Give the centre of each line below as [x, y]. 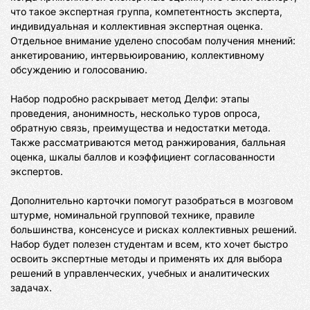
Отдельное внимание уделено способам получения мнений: [153, 40]
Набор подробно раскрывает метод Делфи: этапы [130, 99]
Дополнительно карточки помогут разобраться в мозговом [152, 200]
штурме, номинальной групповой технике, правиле [133, 215]
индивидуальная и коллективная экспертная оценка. [137, 26]
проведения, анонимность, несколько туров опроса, [135, 113]
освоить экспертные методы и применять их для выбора [146, 258]
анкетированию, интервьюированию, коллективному [137, 55]
